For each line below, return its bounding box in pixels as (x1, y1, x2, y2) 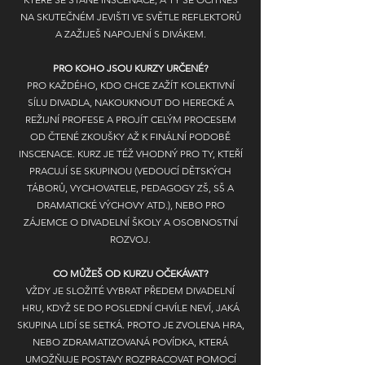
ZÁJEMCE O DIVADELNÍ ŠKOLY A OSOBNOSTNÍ (23, 216, 238, 228)
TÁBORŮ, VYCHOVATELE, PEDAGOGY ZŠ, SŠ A (27, 182, 234, 194)
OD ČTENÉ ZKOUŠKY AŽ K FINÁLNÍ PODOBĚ (30, 130, 231, 143)
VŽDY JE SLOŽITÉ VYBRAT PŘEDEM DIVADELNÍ (26, 284, 235, 297)
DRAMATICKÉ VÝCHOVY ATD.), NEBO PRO (36, 199, 225, 211)
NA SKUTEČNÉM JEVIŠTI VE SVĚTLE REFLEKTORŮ (20, 11, 241, 23)
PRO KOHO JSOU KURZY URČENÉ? (52, 62, 209, 74)
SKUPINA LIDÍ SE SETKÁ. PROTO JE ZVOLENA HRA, (16, 319, 244, 331)
